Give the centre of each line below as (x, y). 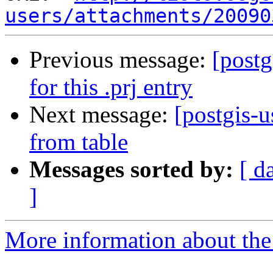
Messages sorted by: (131, 169)
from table (79, 142)
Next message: (102, 115)
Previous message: (121, 60)
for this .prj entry (111, 87)
